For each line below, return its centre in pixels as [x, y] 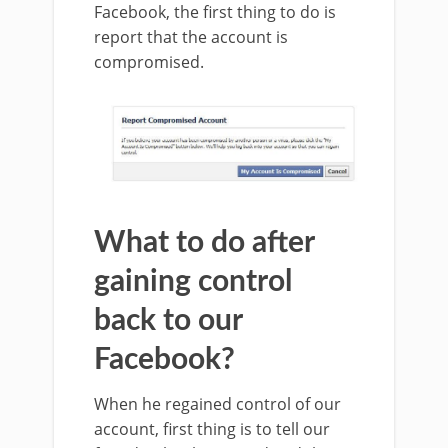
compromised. [149, 62]
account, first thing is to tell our [212, 429]
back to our [168, 321]
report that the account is [191, 37]
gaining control [193, 282]
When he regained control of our [217, 404]
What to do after [204, 243]
